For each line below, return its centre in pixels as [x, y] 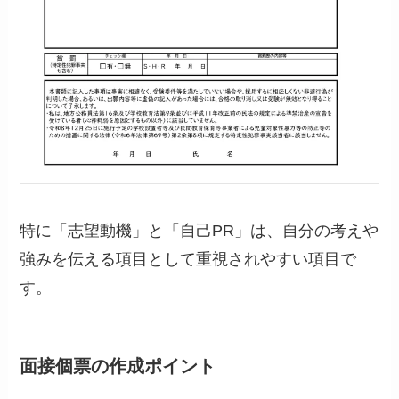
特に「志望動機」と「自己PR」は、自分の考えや [199, 231]
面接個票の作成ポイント [118, 366]
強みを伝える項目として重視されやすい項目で [188, 260]
